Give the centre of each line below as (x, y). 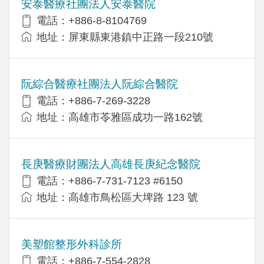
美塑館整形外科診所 (72, 244)
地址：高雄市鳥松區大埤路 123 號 (117, 197)
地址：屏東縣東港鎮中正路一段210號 (125, 37)
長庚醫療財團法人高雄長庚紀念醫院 (111, 164)
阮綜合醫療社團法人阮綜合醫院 (100, 84)
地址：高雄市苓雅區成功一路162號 (120, 117)
